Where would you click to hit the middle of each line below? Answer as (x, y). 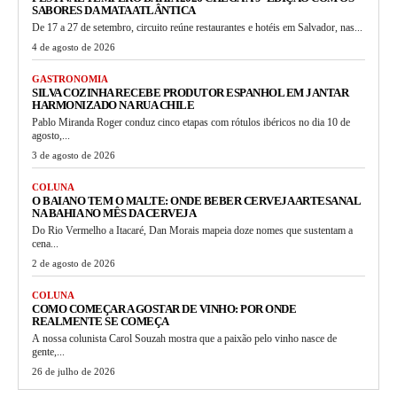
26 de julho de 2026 (74, 371)
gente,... (48, 351)
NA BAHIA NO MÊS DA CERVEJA (114, 213)
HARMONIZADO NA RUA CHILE (113, 105)
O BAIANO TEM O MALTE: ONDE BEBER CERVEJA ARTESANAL (196, 200)
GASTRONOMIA (70, 78)
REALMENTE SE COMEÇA (101, 321)
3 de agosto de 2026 (74, 155)
